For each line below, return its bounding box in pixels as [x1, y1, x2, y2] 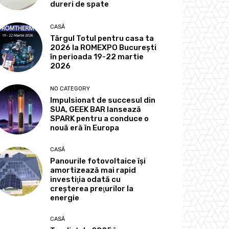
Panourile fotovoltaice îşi [50, 156, 146, 166]
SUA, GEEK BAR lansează [50, 105, 142, 114]
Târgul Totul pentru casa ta [50, 34, 154, 43]
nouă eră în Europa [50, 123, 120, 133]
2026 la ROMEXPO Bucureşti [50, 43, 157, 53]
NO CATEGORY [50, 85, 90, 93]
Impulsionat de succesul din [50, 96, 156, 105]
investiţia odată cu [50, 174, 121, 184]
